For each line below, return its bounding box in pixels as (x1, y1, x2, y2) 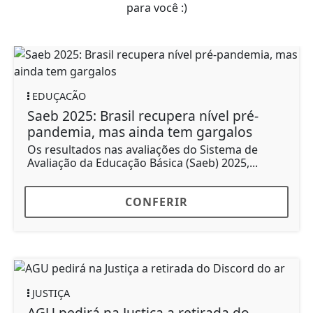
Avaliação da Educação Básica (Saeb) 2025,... (27, 155, 258, 171)
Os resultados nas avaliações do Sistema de (27, 142, 258, 158)
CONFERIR (125, 194, 188, 210)
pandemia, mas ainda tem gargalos (27, 122, 252, 142)
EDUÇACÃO (29, 89, 86, 103)
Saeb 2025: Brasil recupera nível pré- (27, 106, 259, 126)
